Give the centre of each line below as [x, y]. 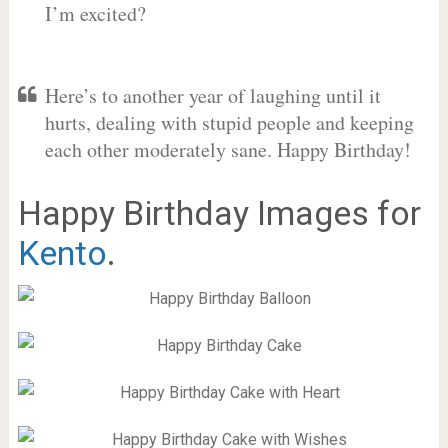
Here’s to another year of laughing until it [212, 95]
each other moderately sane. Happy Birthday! [227, 149]
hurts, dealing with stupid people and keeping [229, 122]
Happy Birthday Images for [219, 213]
